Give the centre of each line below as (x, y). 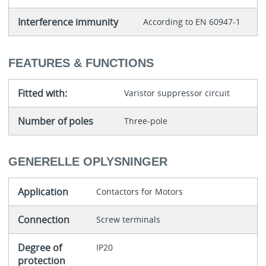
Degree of (39, 248)
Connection (43, 220)
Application (43, 192)
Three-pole (145, 121)
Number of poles (55, 121)
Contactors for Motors (139, 192)
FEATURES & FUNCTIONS (81, 63)
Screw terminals (128, 220)
